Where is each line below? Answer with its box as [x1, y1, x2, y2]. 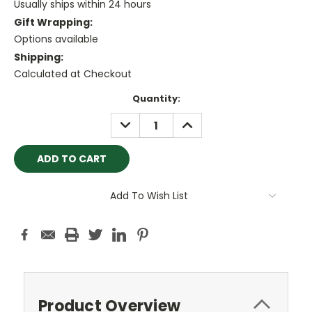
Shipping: [14, 50, 63, 65]
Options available [14, 32, 98, 47]
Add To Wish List [110, 189, 188, 203]
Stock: [14, 105, 46, 119]
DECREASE [114, 113, 166, 127]
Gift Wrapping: [14, 15, 93, 30]
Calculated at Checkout [14, 67, 132, 81]
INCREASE [176, 113, 226, 127]
